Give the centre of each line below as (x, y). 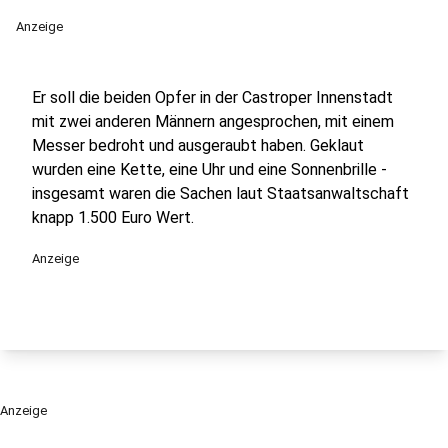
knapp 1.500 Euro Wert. (113, 217)
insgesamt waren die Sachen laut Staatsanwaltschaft (220, 193)
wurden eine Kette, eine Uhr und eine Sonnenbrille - (209, 169)
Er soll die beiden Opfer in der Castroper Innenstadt (212, 97)
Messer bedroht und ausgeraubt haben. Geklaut (198, 145)
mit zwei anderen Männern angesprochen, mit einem (213, 121)
